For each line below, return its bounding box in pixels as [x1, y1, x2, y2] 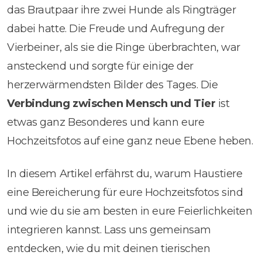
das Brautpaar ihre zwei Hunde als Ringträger [7, 3, 236, 16]
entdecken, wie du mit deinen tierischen [7, 242, 211, 255]
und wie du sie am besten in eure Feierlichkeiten [7, 204, 253, 218]
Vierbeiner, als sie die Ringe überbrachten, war [7, 40, 240, 54]
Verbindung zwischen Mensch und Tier [7, 96, 216, 110]
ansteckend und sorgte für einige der [7, 59, 194, 73]
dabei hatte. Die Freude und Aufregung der [7, 22, 225, 35]
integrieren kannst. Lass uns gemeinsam [7, 223, 211, 236]
